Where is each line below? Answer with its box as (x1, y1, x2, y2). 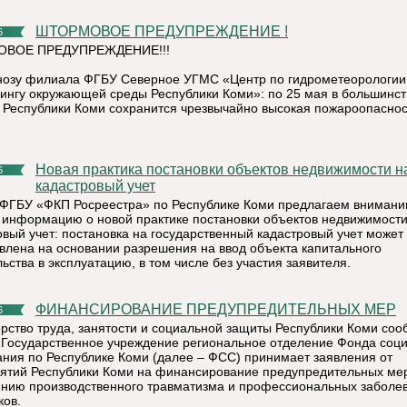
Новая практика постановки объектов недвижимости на (35, 162, 46, 177)
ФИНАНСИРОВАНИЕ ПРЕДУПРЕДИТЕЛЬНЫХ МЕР (46, 302, 396, 317)
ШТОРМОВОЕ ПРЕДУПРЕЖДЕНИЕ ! (49, 24, 288, 39)
